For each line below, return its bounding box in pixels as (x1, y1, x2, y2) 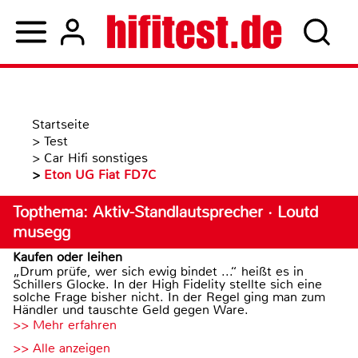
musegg (13, 222, 70, 242)
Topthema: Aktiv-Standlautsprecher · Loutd (13, 202, 318, 222)
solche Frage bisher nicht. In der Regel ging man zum (13, 288, 325, 305)
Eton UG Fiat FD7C (44, 166, 157, 183)
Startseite (32, 116, 89, 133)
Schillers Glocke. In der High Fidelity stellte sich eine (13, 276, 322, 292)
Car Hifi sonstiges (44, 149, 148, 166)
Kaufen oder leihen (13, 249, 122, 265)
